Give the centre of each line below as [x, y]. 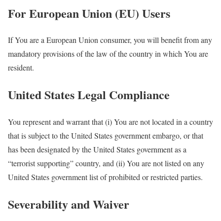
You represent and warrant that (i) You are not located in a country [110, 122]
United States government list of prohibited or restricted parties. [105, 177]
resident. [21, 68]
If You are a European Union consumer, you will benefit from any [110, 40]
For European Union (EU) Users [89, 13]
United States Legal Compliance [89, 95]
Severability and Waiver [69, 204]
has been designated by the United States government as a [97, 149]
